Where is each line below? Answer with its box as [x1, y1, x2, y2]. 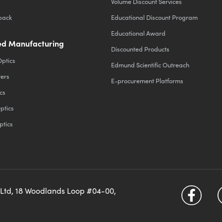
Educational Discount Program [111, 13, 198, 22]
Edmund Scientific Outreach [111, 60, 189, 69]
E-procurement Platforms [111, 76, 183, 85]
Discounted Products [111, 45, 169, 54]
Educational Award [111, 29, 166, 38]
